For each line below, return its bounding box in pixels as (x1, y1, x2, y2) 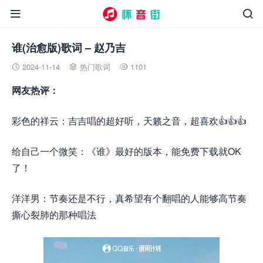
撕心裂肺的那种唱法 (12, 208, 96, 221)
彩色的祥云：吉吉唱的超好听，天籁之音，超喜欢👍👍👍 (12, 114, 247, 127)
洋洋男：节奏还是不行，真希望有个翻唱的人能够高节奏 (12, 191, 247, 205)
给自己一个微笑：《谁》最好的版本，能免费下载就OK (12, 144, 241, 158)
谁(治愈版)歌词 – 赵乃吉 (12, 40, 126, 55)
